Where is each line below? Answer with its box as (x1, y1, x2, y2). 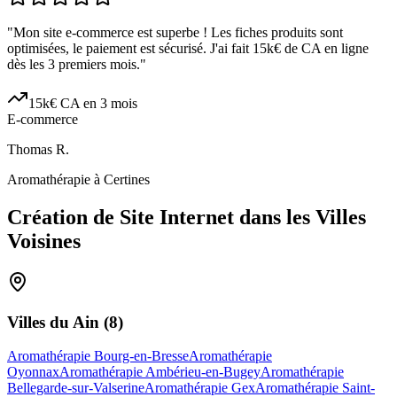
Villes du (7, 312, 73, 331)
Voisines (7, 230, 81, 253)
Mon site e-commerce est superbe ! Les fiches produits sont (13, 25, 343, 41)
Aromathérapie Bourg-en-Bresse (7, 348, 189, 364)
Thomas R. (7, 142, 69, 158)
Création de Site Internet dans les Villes (7, 206, 366, 230)
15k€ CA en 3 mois (28, 96, 137, 112)
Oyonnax (7, 364, 59, 380)
